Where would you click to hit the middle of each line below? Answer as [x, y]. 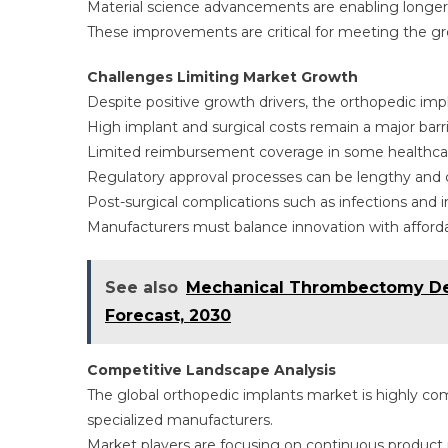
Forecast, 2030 [168, 315]
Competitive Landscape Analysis [211, 370]
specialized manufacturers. [180, 420]
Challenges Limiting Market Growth [222, 77]
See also [141, 287]
